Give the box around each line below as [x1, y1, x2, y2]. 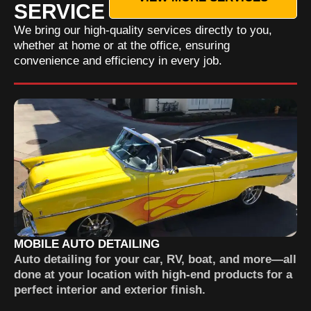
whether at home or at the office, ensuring [14, 39, 230, 52]
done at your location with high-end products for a [14, 268, 292, 281]
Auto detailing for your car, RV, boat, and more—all [14, 253, 296, 266]
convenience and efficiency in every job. [14, 54, 222, 67]
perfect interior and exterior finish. [14, 283, 205, 296]
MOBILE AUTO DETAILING [14, 237, 160, 251]
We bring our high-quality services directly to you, [14, 24, 272, 37]
